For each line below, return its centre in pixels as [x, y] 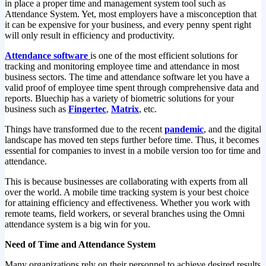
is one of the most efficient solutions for [164, 55]
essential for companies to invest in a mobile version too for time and [133, 150]
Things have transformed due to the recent [85, 129]
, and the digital [232, 129]
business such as [37, 109]
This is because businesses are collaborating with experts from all [126, 181]
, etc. [148, 109]
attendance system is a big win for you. [77, 224]
